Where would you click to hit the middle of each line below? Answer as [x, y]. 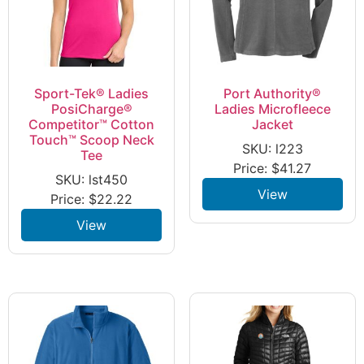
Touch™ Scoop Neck [91, 139]
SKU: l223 [272, 148]
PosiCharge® [91, 108]
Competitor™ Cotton [92, 124]
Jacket [272, 124]
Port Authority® [273, 93]
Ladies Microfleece [272, 108]
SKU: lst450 [92, 179]
